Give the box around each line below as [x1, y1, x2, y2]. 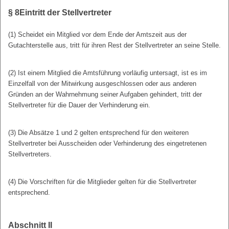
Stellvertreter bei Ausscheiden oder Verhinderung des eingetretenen [8, 140, 207, 148]
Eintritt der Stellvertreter [19, 8, 111, 17]
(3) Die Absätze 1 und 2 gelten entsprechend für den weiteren [8, 129, 189, 137]
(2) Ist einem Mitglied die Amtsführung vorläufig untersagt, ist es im [8, 69, 207, 77]
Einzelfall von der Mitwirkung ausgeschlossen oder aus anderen [8, 80, 196, 88]
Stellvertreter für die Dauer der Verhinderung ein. [8, 101, 150, 109]
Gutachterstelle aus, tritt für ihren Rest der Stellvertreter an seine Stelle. [8, 41, 221, 50]
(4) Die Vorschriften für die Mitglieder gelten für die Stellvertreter [8, 178, 196, 186]
